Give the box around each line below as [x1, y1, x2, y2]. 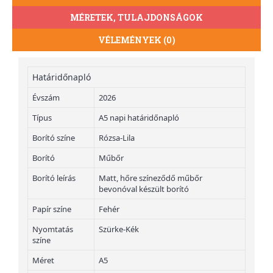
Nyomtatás [32, 223, 73, 235]
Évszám [32, 91, 60, 103]
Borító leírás [32, 172, 76, 183]
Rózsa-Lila [99, 132, 135, 143]
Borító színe [32, 132, 75, 143]
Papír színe [32, 203, 71, 214]
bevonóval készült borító [99, 183, 189, 194]
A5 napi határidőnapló [99, 112, 179, 123]
